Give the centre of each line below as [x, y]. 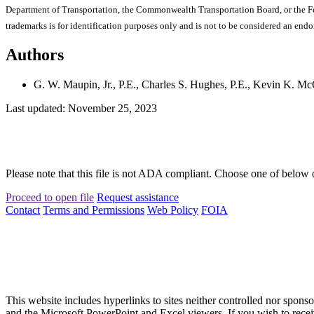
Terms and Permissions [94, 210]
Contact [23, 210]
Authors [35, 54]
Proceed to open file [50, 197]
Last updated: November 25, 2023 [81, 108]
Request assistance [138, 197]
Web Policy [173, 210]
